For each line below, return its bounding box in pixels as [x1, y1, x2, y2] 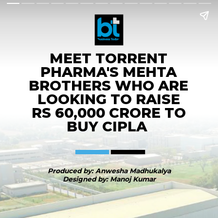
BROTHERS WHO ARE [29, 77, 189, 94]
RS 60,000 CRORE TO [31, 104, 186, 122]
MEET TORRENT [50, 50, 168, 67]
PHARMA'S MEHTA [40, 63, 177, 81]
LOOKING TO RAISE [37, 91, 180, 108]
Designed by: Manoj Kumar [62, 175, 156, 183]
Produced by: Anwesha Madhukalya [47, 166, 171, 175]
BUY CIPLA [66, 118, 151, 135]
